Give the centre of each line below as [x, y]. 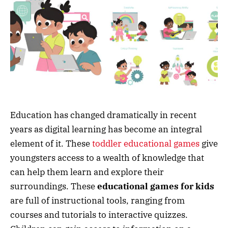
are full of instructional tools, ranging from [97, 200]
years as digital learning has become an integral [106, 129]
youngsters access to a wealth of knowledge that [107, 158]
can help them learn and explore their [87, 172]
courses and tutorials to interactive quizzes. [99, 215]
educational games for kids [156, 186]
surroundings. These [54, 186]
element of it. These [51, 143]
